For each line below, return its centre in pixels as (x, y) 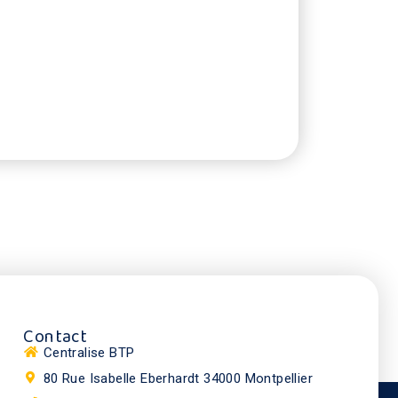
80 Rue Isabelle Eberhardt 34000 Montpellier (178, 378)
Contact (56, 337)
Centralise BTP (89, 353)
